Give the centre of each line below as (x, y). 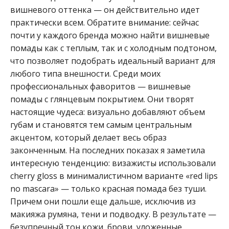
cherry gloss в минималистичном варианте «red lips (114, 176)
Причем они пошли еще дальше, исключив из (103, 201)
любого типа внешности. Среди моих (85, 73)
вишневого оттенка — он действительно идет (105, 9)
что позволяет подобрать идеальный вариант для (113, 61)
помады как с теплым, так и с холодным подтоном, (113, 48)
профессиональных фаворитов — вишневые (100, 86)
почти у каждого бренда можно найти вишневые (110, 35)
